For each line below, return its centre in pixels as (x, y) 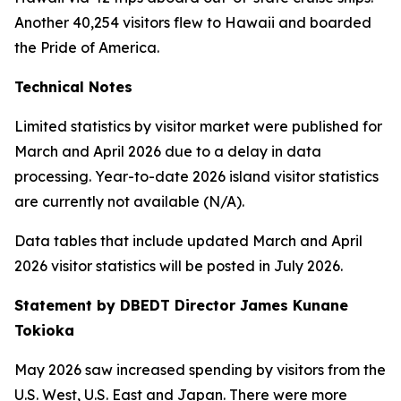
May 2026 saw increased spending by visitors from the (200, 370)
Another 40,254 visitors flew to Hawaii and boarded (193, 22)
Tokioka (44, 330)
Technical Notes (73, 87)
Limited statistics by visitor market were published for (198, 126)
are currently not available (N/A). (129, 201)
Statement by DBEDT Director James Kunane (181, 305)
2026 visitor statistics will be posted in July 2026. (179, 266)
